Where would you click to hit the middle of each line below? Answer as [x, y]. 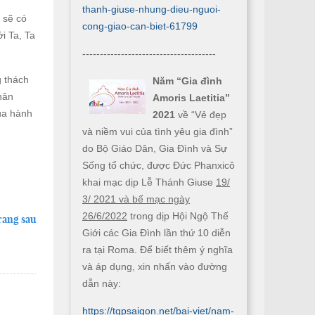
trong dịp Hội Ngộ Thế [178, 216]
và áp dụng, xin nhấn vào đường [155, 266]
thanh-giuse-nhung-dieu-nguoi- [152, 9]
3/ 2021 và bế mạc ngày [136, 199]
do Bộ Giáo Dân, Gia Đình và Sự [155, 148]
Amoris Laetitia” [191, 98]
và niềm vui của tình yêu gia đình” [157, 131]
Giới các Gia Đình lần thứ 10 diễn [156, 233]
